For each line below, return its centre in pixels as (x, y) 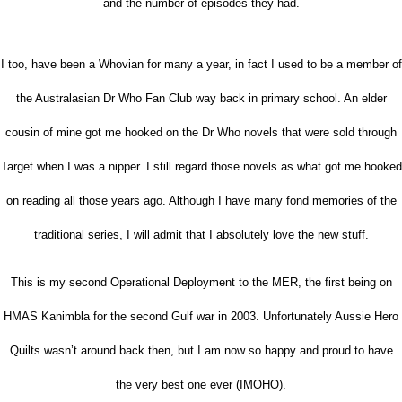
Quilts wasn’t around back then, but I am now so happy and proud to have (201, 350)
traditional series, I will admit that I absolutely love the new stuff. (201, 234)
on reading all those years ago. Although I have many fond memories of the (201, 200)
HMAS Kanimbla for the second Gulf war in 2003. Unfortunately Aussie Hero (201, 316)
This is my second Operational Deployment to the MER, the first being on (201, 282)
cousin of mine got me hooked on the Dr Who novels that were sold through (201, 132)
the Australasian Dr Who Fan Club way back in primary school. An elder (201, 98)
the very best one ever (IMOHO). (201, 384)
